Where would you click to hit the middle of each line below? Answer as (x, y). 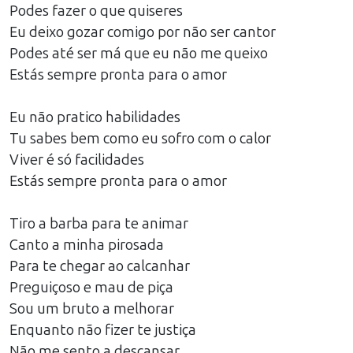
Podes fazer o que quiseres (96, 11)
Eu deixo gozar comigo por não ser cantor (143, 32)
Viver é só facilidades (77, 160)
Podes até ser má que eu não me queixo (139, 54)
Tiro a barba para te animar (99, 224)
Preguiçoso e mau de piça (91, 288)
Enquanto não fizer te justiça (103, 330)
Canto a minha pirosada (87, 245)
